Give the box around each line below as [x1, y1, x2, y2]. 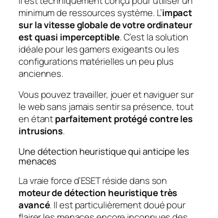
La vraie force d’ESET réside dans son [18, 174, 167, 187]
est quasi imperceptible [18, 30, 120, 43]
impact [162, 6, 193, 19]
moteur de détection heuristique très [18, 186, 178, 200]
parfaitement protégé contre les [55, 112, 193, 126]
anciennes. [18, 67, 64, 80]
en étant [18, 112, 55, 126]
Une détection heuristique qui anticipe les [18, 145, 189, 158]
